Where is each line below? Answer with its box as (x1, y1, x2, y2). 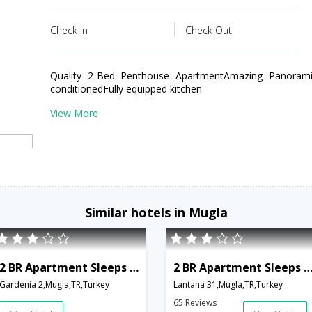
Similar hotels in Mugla (84, 203, 228, 221)
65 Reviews (173, 296, 217, 309)
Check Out (185, 24, 232, 37)
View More (50, 107, 98, 120)
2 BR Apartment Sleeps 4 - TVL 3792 (129, 259, 139, 275)
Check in (50, 24, 88, 37)
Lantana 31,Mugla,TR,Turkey (173, 278, 283, 290)
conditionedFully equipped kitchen (50, 82, 202, 95)
